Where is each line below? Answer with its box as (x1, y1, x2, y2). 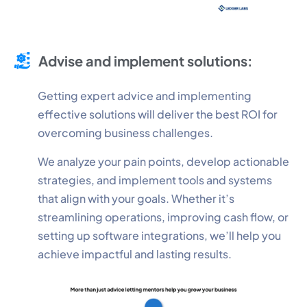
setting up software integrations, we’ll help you (38, 228, 281, 243)
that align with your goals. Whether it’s (38, 191, 234, 206)
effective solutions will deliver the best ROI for (38, 106, 278, 121)
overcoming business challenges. (38, 125, 213, 140)
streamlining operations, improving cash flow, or (38, 209, 288, 224)
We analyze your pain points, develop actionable (38, 153, 289, 169)
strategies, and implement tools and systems (38, 172, 272, 187)
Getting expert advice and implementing (38, 88, 251, 103)
